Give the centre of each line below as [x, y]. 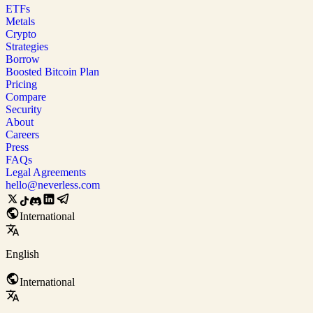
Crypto [21, 34]
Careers [22, 134]
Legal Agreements [46, 172]
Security [24, 109]
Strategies [27, 46]
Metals [20, 21]
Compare [26, 96]
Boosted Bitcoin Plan [52, 71]
